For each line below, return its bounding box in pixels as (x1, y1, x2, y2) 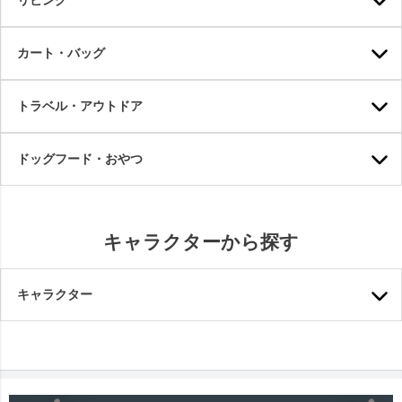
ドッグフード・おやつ (17, 151, 143, 166)
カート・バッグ (17, 45, 105, 60)
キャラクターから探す (103, 231, 299, 252)
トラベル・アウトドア (17, 98, 143, 113)
